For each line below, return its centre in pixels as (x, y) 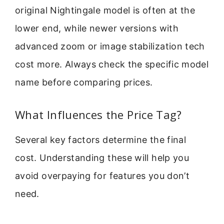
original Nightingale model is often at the (105, 10)
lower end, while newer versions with (97, 28)
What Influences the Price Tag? (98, 114)
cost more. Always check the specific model (112, 64)
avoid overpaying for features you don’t (102, 175)
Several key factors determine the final (101, 139)
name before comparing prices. (84, 82)
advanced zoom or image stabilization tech (110, 46)
